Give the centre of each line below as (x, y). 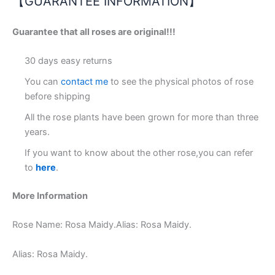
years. (37, 132)
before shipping (57, 97)
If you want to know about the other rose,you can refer (139, 153)
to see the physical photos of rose (181, 82)
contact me (83, 82)
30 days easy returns (68, 61)
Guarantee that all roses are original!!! (94, 32)
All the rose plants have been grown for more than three (141, 118)
